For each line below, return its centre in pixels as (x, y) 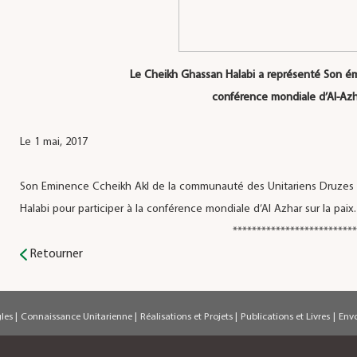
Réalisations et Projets (188, 317)
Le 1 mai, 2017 (53, 142)
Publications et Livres (285, 317)
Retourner (56, 254)
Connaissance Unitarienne (78, 317)
